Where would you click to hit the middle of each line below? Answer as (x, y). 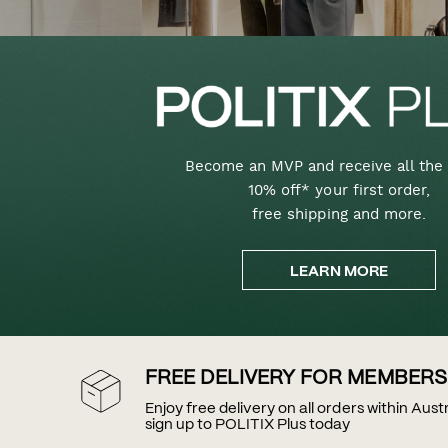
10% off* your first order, (339, 190)
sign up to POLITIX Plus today (247, 425)
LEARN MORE (339, 272)
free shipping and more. (339, 214)
